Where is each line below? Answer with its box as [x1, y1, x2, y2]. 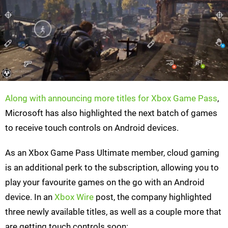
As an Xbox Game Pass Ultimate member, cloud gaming [5, 148, 219, 158]
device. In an [5, 192, 54, 203]
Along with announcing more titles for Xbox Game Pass [5, 93, 217, 104]
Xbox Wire [54, 192, 94, 203]
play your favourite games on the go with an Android [5, 177, 205, 188]
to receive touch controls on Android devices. [5, 123, 179, 133]
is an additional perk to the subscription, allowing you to [5, 162, 219, 173]
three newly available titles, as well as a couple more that [5, 207, 221, 217]
